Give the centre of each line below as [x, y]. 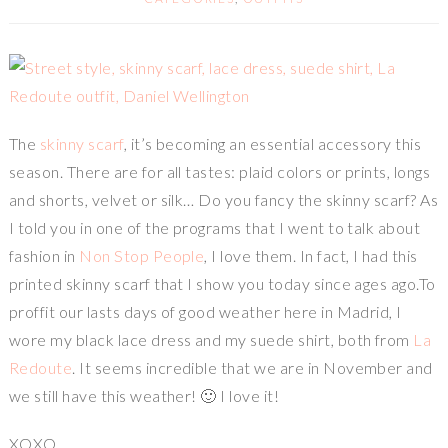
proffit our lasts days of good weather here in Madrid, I [205, 311]
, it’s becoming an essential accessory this [272, 143]
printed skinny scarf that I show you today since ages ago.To [222, 283]
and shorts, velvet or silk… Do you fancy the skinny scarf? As [223, 199]
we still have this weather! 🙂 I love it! [144, 395]
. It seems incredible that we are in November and [252, 367]
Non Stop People [142, 255]
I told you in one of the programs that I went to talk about [214, 227]
